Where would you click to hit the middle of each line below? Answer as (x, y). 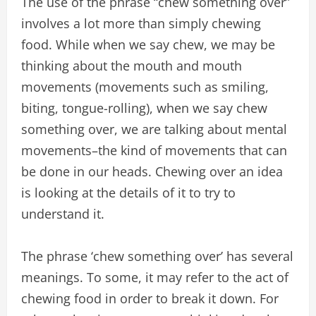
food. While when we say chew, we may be (148, 44)
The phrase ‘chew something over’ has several (157, 256)
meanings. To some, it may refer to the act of (155, 277)
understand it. (63, 214)
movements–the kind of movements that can (154, 150)
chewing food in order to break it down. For (150, 298)
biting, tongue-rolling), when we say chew (144, 108)
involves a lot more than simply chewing (141, 23)
